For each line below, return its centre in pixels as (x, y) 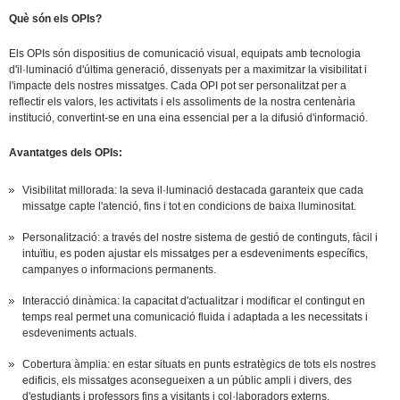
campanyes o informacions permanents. (120, 270)
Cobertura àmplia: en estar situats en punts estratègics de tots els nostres (200, 365)
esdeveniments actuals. (80, 333)
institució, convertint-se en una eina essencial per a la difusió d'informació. (189, 118)
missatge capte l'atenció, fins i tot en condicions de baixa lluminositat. (190, 207)
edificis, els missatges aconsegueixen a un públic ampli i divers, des (187, 381)
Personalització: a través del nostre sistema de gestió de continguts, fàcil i (200, 238)
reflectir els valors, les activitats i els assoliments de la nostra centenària (183, 102)
